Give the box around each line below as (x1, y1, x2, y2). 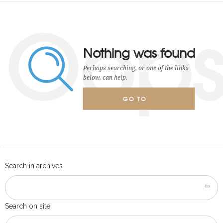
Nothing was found (83, 43, 195, 62)
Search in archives (5, 162, 63, 170)
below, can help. (83, 74, 127, 81)
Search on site (5, 202, 50, 210)
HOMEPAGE (122, 116, 163, 125)
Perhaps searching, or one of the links (83, 64, 189, 72)
